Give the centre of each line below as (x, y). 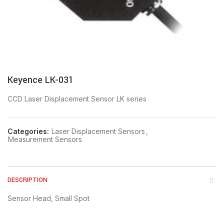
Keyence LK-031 (40, 80)
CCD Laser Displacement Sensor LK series (77, 99)
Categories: (29, 131)
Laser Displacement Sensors (98, 131)
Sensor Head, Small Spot (48, 198)
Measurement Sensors (45, 139)
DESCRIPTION (27, 180)
